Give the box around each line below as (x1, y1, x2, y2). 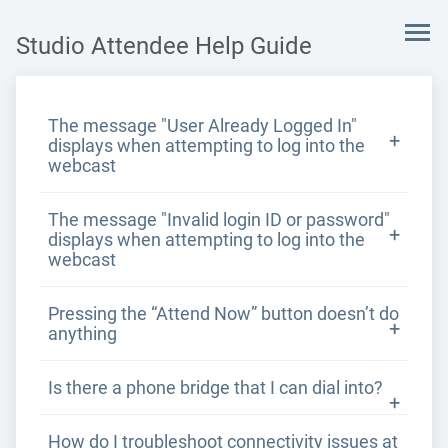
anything (48, 324, 117, 344)
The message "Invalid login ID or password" (48, 210, 390, 230)
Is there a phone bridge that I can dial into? (48, 378, 383, 398)
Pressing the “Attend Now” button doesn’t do (48, 304, 399, 324)
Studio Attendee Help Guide (16, 32, 312, 60)
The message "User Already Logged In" (48, 116, 357, 136)
